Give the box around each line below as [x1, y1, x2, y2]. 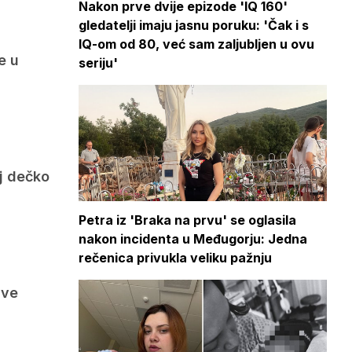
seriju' [79, 55, 118, 71]
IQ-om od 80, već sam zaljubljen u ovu [79, 36, 314, 53]
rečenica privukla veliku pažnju [79, 249, 272, 266]
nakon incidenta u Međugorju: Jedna [79, 230, 307, 247]
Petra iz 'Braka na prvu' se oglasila [79, 211, 296, 228]
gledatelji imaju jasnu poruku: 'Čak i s [79, 17, 309, 34]
